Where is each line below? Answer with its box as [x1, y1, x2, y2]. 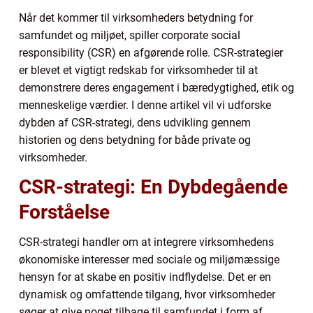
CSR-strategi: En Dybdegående [19, 175, 288, 198]
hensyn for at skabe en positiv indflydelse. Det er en [19, 270, 271, 284]
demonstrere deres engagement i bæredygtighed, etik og [19, 80, 294, 94]
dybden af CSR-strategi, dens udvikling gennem [19, 115, 251, 129]
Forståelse [19, 200, 110, 224]
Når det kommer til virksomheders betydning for [19, 10, 253, 24]
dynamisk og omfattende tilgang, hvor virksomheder [19, 287, 275, 301]
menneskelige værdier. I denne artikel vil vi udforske [19, 98, 271, 112]
